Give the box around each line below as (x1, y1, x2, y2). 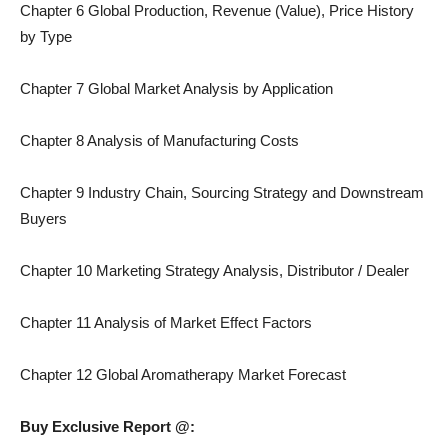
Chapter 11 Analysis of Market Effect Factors (20, 314, 312, 331)
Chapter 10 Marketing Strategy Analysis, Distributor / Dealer (20, 262, 409, 279)
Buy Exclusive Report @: (20, 418, 195, 435)
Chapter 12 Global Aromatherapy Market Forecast (20, 366, 346, 383)
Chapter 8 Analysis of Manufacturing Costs (20, 132, 299, 149)
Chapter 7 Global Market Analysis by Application (20, 80, 333, 97)
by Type (20, 28, 72, 45)
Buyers (20, 210, 67, 227)
